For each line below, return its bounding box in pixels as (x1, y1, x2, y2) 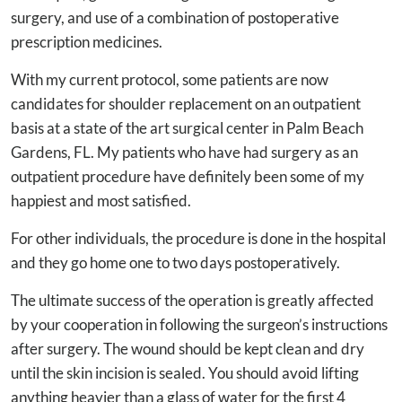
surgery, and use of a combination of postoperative (11, 7, 339, 27)
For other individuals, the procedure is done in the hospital (11, 228, 386, 248)
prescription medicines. (11, 31, 162, 51)
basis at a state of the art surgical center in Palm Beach (11, 118, 363, 137)
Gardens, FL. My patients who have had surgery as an (11, 142, 358, 162)
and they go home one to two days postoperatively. (11, 252, 340, 272)
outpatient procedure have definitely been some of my (11, 166, 364, 186)
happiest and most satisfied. (11, 190, 191, 210)
